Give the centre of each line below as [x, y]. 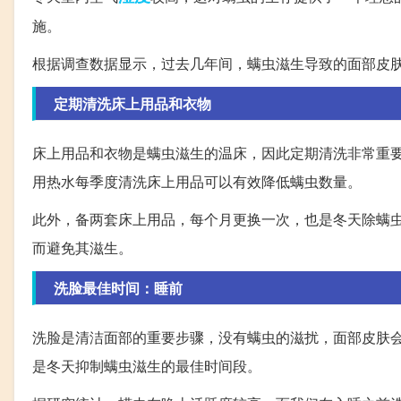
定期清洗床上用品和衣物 [132, 104]
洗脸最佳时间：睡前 [118, 288]
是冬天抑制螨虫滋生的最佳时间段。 [147, 366]
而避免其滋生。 [82, 248]
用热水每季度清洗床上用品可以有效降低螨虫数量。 [197, 182]
